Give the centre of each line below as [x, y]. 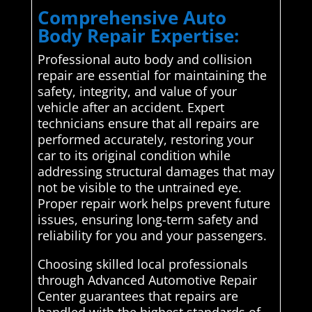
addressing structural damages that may [156, 172]
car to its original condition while [134, 156]
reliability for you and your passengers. [152, 236]
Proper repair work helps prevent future [154, 204]
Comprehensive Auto [132, 18]
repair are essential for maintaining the [152, 76]
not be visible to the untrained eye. [139, 188]
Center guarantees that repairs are [138, 296]
